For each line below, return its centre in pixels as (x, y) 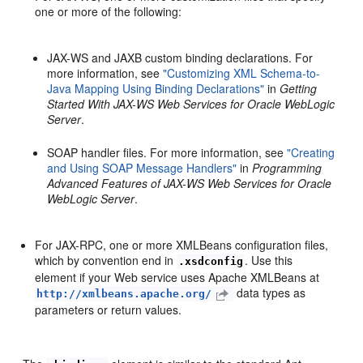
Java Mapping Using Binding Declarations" (156, 88)
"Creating (311, 152)
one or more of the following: (109, 11)
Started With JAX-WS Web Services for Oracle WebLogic (191, 103)
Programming (287, 167)
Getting (299, 88)
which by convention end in (106, 260)
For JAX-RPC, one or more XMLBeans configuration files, (182, 244)
